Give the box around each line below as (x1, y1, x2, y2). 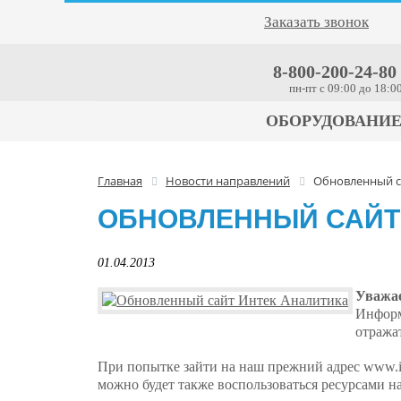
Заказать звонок (264, 13, 369, 30)
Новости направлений (166, 173, 290, 189)
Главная (98, 173, 142, 189)
